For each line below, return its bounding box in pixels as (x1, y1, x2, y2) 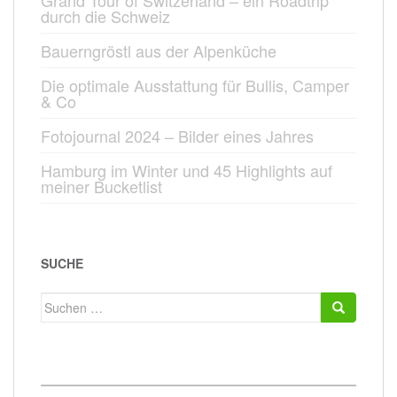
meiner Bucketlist (41, 175, 162, 198)
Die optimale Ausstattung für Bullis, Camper (41, 74, 349, 97)
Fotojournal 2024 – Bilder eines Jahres (41, 124, 314, 148)
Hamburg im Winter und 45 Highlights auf (41, 159, 332, 183)
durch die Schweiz (41, 4, 170, 28)
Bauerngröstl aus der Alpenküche (41, 39, 276, 63)
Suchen (40, 292, 86, 311)
